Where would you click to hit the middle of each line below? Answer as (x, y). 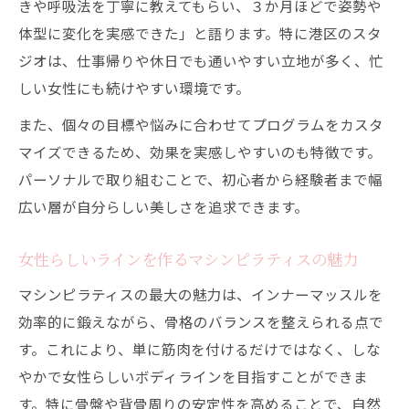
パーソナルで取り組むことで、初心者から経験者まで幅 (200, 179)
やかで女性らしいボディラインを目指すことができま (193, 376)
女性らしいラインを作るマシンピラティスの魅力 (188, 259)
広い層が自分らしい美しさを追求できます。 (163, 206)
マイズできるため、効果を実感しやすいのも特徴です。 (200, 152)
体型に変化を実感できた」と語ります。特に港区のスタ (200, 33)
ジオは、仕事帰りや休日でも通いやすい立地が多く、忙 (201, 60)
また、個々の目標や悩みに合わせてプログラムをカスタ (201, 124)
